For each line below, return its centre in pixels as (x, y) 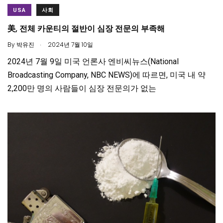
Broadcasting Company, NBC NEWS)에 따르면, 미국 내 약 (107, 75)
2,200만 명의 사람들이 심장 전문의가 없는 (82, 89)
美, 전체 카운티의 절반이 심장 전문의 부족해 (86, 29)
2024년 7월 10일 (70, 45)
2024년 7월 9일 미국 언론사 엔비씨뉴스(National (93, 62)
